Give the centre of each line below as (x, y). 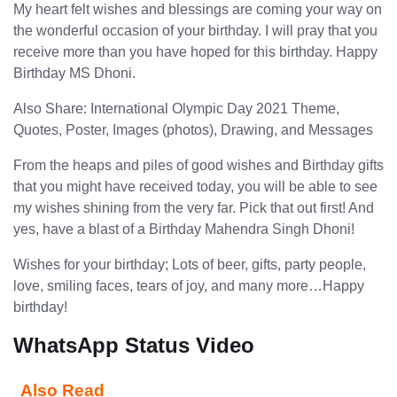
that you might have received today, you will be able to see (195, 186)
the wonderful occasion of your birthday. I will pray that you (195, 30)
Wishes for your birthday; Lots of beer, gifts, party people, (190, 264)
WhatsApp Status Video (134, 345)
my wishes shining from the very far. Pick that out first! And (194, 207)
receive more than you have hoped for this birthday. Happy (195, 51)
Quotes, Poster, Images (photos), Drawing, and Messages (193, 129)
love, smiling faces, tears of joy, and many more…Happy (189, 285)
